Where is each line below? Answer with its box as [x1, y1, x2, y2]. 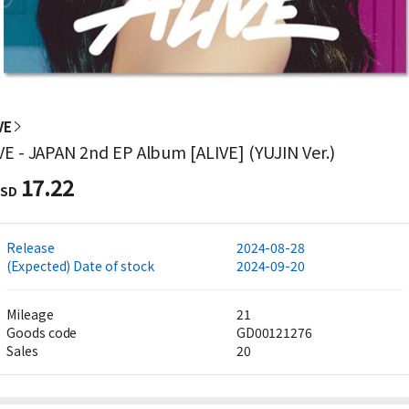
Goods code [6, 323, 78, 341]
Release [6, 238, 55, 257]
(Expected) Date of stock [6, 257, 154, 275]
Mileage [6, 305, 54, 323]
